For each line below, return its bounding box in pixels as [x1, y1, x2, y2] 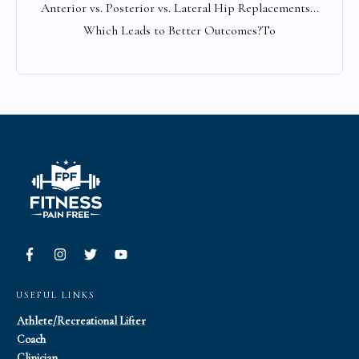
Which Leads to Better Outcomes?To [83, 22, 276, 38]
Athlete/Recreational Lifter [17, 314, 146, 329]
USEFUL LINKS [16, 289, 95, 301]
